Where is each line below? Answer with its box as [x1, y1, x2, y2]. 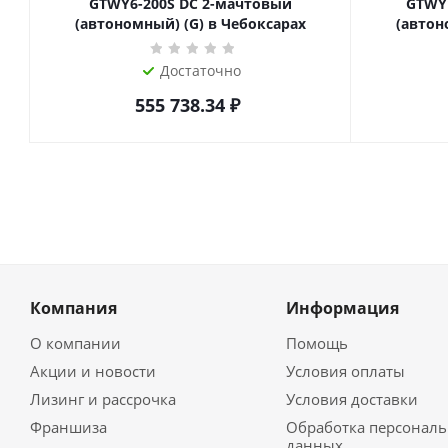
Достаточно [160, 61, 241, 80]
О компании [30, 333, 121, 353]
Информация [285, 297, 399, 319]
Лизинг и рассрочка [30, 389, 176, 409]
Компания [30, 297, 117, 319]
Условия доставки [285, 389, 418, 409]
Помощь [285, 333, 348, 353]
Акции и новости [30, 361, 156, 381]
